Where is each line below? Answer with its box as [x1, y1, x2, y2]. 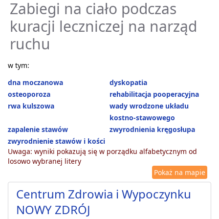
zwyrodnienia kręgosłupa [109, 125, 195, 134]
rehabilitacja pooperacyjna [109, 89, 199, 99]
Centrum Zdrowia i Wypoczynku [16, 186, 191, 202]
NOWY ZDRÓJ [16, 201, 90, 218]
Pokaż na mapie [154, 168, 205, 177]
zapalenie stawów [8, 125, 68, 134]
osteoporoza [8, 89, 50, 99]
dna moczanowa [8, 78, 63, 88]
